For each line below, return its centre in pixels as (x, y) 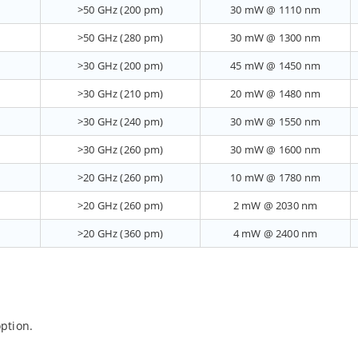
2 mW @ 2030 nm (275, 206)
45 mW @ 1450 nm (275, 66)
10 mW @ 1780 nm (275, 178)
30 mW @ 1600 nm (275, 150)
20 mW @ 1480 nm (275, 94)
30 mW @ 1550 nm (275, 122)
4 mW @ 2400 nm (275, 234)
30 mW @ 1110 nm (275, 10)
